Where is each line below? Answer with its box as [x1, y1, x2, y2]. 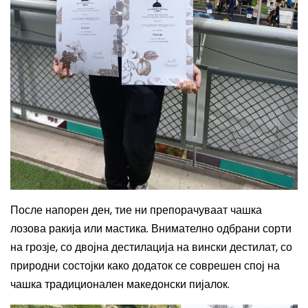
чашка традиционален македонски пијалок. [10, 276, 230, 292]
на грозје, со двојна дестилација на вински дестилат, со [10, 239, 292, 255]
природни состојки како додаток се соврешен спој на [10, 257, 280, 274]
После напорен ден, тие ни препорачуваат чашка [10, 201, 262, 218]
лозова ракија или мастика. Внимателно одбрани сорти [10, 220, 291, 236]
